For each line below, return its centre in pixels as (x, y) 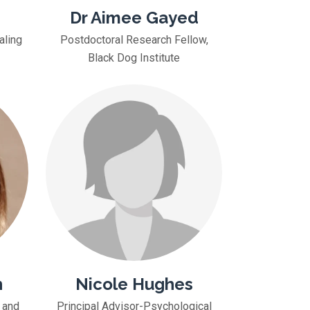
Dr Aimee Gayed (134, 18)
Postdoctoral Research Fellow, (134, 40)
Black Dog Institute (134, 58)
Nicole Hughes (134, 284)
